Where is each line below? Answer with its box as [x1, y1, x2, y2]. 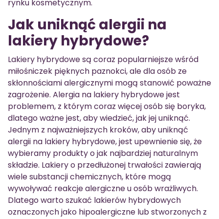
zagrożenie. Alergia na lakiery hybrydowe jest [8, 89, 180, 100]
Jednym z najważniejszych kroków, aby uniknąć [8, 124, 188, 135]
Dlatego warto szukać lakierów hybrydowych [8, 195, 181, 206]
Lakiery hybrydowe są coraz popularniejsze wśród [8, 54, 198, 65]
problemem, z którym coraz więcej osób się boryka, [8, 101, 206, 112]
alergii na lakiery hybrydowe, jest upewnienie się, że [8, 136, 202, 147]
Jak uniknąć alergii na [8, 15, 167, 34]
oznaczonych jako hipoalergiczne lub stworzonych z [8, 206, 207, 218]
